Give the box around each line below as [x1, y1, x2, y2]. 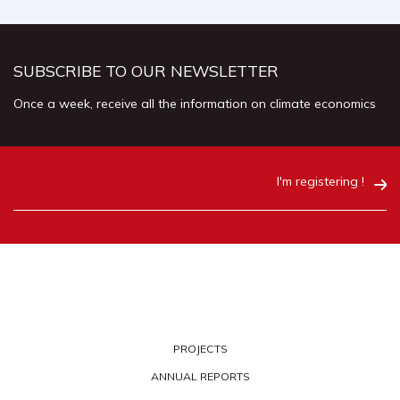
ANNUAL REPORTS [150, 370, 250, 383]
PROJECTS [172, 342, 228, 355]
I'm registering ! [277, 173, 364, 189]
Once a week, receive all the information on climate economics [13, 96, 376, 112]
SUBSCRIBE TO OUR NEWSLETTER [13, 61, 279, 80]
